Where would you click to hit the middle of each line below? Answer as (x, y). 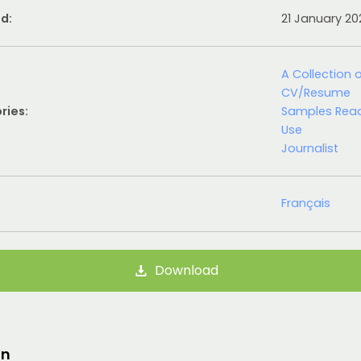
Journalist (310, 148)
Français (306, 203)
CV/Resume (316, 92)
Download (186, 271)
